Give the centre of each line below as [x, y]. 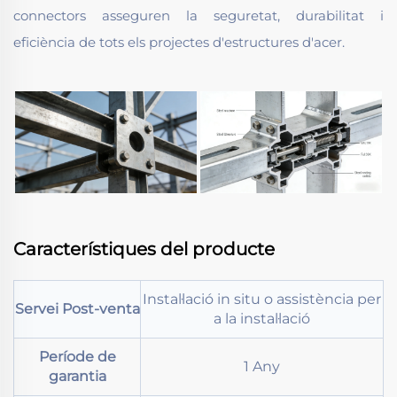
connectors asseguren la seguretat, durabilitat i [198, 16]
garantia [77, 377]
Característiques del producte [144, 249]
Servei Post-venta [77, 309]
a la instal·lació [262, 319]
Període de [77, 357]
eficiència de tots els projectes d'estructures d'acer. [179, 43]
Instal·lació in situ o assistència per [262, 300]
